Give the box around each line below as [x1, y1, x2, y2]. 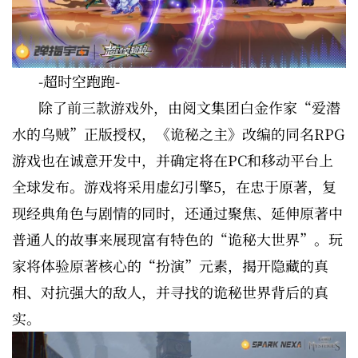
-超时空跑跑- [38, 70, 120, 91]
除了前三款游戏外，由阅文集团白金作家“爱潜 [38, 96, 340, 117]
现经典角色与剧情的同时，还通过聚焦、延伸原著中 [12, 201, 343, 223]
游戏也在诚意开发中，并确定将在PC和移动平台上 [12, 149, 333, 170]
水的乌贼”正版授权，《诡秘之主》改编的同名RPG [12, 122, 344, 144]
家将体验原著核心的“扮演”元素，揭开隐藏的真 [12, 254, 328, 276]
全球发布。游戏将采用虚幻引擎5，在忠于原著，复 [12, 175, 336, 197]
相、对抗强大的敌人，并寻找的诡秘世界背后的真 [12, 280, 328, 302]
